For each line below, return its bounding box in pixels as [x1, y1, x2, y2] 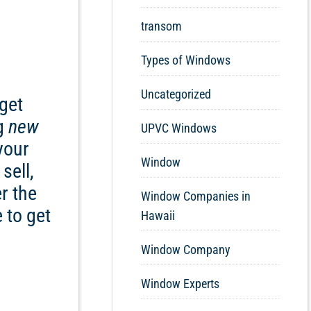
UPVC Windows [141, 121, 217, 136]
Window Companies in [141, 189, 251, 204]
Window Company [141, 242, 230, 258]
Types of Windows [141, 53, 230, 68]
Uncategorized [141, 87, 211, 102]
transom [141, 19, 182, 34]
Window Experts [141, 276, 219, 292]
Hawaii [141, 208, 175, 224]
